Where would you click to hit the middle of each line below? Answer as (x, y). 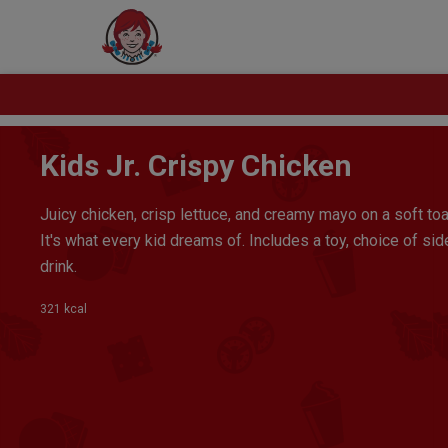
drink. (60, 266)
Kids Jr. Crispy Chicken (196, 165)
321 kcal (63, 309)
